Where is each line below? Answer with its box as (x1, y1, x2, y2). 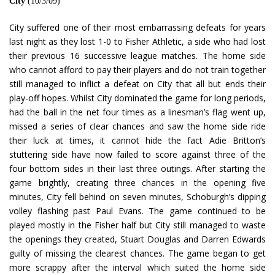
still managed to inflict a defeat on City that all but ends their (9, 78, 266, 90)
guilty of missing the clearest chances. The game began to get (9, 247, 266, 260)
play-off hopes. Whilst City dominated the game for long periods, (9, 92, 266, 104)
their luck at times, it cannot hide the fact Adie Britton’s (9, 134, 266, 147)
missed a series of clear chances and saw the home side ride (9, 120, 266, 133)
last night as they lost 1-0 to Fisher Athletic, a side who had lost (9, 36, 266, 48)
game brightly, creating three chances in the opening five (9, 177, 266, 189)
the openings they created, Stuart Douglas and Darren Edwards (9, 233, 266, 246)
